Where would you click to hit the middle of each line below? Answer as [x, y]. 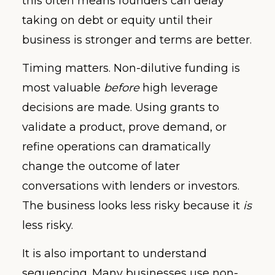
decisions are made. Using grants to [121, 108]
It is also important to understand [114, 254]
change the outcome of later [101, 167]
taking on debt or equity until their [117, 20]
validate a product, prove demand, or [124, 127]
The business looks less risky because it [133, 206]
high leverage [179, 88]
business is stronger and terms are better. [137, 40]
